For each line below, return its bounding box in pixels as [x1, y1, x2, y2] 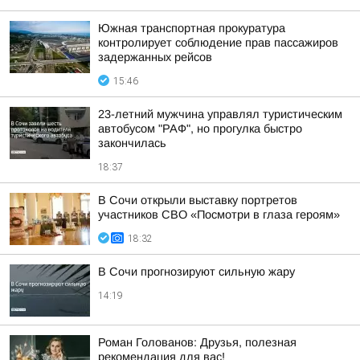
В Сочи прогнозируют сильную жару [98, 265, 295, 278]
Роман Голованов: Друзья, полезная [98, 336, 297, 349]
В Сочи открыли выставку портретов [98, 194, 297, 207]
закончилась [98, 137, 166, 149]
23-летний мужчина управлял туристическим [98, 108, 342, 121]
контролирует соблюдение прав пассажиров [98, 36, 338, 49]
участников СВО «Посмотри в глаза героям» [98, 208, 340, 221]
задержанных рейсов [98, 51, 212, 63]
